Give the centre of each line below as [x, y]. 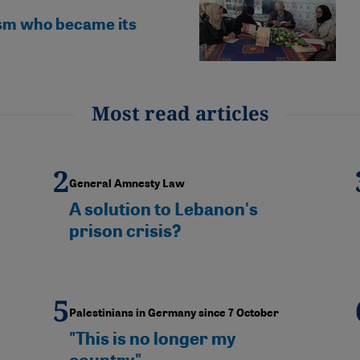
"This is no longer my [153, 338]
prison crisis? [125, 231]
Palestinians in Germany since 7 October [174, 313]
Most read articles [180, 112]
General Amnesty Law [127, 183]
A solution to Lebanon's [164, 209]
